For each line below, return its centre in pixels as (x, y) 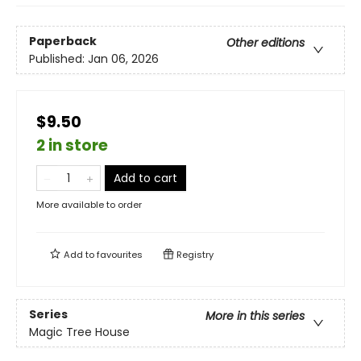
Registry (194, 255)
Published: (58, 58)
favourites (120, 255)
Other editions (266, 42)
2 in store (72, 146)
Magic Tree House (79, 332)
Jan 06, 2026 (123, 58)
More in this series (255, 315)
